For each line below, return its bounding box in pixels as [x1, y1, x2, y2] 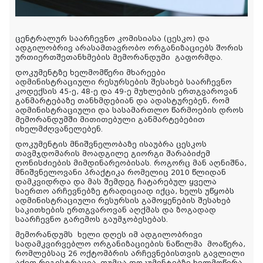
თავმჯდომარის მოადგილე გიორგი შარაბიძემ [15, 149, 210, 158]
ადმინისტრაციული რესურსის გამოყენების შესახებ [15, 196, 231, 205]
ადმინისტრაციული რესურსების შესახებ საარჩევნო [15, 77, 232, 86]
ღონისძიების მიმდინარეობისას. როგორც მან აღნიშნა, [15, 159, 247, 167]
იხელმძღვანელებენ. [15, 124, 103, 133]
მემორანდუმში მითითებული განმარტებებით [15, 115, 205, 124]
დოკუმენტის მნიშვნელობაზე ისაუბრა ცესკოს [15, 140, 207, 149]
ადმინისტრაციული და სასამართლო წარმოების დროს [15, 106, 244, 114]
